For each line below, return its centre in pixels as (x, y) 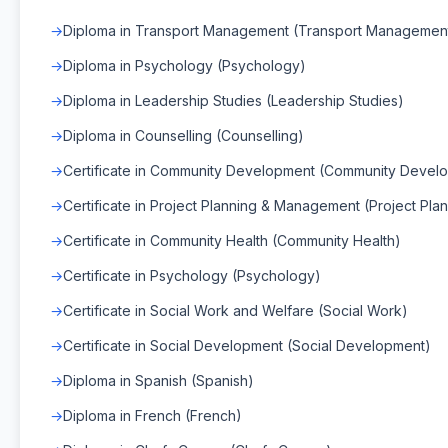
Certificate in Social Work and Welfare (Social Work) (235, 310)
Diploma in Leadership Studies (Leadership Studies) (233, 100)
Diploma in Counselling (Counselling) (183, 135)
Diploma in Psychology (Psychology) (184, 65)
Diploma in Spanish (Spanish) (158, 380)
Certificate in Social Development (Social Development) (247, 345)
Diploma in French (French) (152, 415)
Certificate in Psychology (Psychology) (192, 275)
